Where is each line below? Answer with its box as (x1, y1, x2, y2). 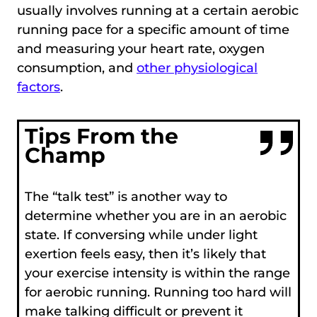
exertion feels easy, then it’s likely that (24, 246, 266, 263)
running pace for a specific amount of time (17, 21, 289, 38)
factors (17, 79, 60, 95)
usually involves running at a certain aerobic (17, 2, 299, 18)
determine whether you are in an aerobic (24, 208, 287, 224)
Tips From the (24, 123, 178, 150)
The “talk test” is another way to (24, 189, 227, 205)
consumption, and (17, 59, 137, 76)
